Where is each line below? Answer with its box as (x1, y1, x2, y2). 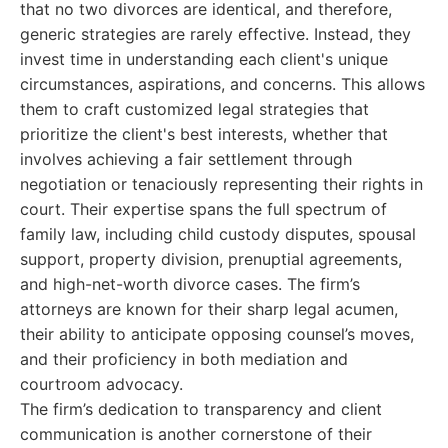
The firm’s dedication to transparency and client (20, 399, 382, 419)
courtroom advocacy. (20, 374, 183, 394)
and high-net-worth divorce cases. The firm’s (20, 274, 360, 294)
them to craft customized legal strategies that (20, 99, 369, 119)
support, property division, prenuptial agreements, (20, 249, 402, 269)
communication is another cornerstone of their (20, 424, 372, 444)
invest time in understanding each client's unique (20, 49, 388, 69)
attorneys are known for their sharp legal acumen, (20, 299, 398, 319)
